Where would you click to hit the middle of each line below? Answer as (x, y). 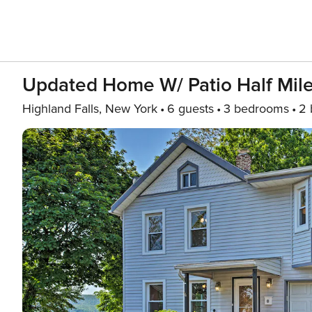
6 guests (190, 109)
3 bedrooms (256, 109)
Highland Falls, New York (90, 109)
